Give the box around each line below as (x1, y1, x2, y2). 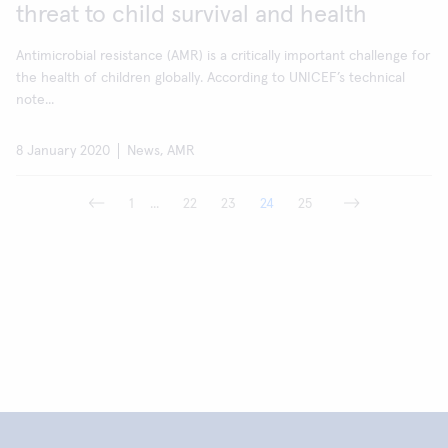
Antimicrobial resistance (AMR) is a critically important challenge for (16, 48, 430, 63)
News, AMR (127, 143, 195, 158)
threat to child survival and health (16, 2, 367, 27)
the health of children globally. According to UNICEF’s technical (16, 70, 405, 85)
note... (16, 92, 54, 107)
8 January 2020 (16, 143, 110, 158)
